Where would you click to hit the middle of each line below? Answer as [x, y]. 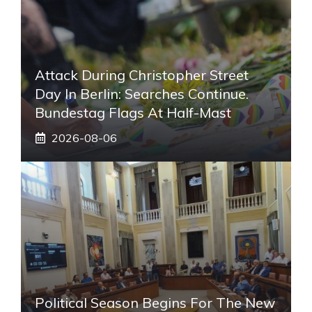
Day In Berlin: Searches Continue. [142, 93]
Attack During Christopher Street [142, 75]
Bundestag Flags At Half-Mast [133, 112]
